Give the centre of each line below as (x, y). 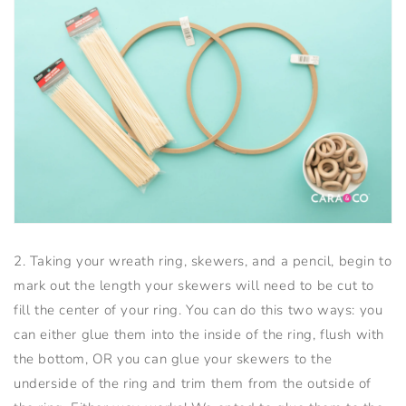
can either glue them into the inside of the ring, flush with (199, 335)
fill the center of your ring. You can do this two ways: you (198, 310)
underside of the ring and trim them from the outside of (193, 384)
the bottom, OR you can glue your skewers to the (173, 359)
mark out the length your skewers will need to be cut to (194, 286)
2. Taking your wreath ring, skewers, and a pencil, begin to (203, 261)
